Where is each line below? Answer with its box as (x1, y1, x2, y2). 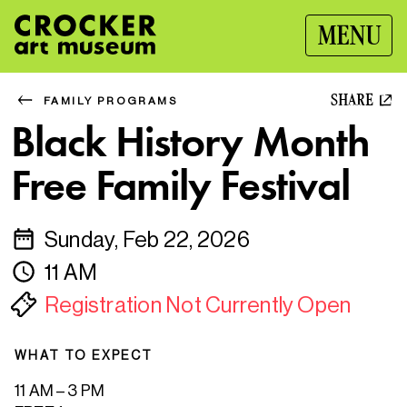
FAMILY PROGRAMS (44, 94, 178, 107)
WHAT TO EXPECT (15, 348, 154, 362)
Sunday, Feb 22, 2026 (45, 227, 250, 252)
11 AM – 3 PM (15, 382, 108, 400)
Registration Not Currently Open (45, 293, 352, 317)
